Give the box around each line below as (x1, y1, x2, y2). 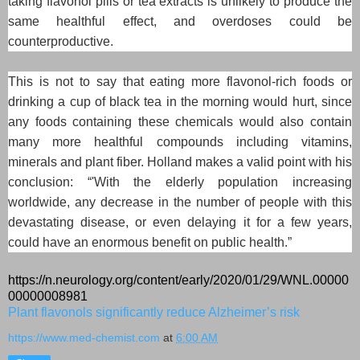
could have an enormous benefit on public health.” (8, 235, 292, 249)
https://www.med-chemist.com (8, 330, 160, 344)
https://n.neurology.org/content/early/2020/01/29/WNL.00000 (8, 272, 349, 287)
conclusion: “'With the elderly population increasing (8, 174, 352, 189)
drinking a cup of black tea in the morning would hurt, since (8, 94, 352, 108)
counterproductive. (8, 34, 113, 48)
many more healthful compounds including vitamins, (8, 134, 352, 149)
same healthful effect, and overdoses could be (8, 14, 352, 28)
